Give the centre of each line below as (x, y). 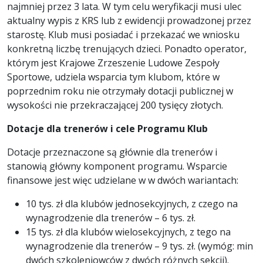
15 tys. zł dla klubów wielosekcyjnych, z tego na (128, 232)
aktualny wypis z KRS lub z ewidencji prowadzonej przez (129, 21)
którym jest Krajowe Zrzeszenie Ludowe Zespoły (113, 63)
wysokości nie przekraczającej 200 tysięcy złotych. (115, 105)
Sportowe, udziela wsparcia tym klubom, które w (113, 77)
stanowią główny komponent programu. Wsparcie (117, 166)
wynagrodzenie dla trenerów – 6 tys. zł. (111, 218)
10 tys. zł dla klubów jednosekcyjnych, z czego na (132, 204)
